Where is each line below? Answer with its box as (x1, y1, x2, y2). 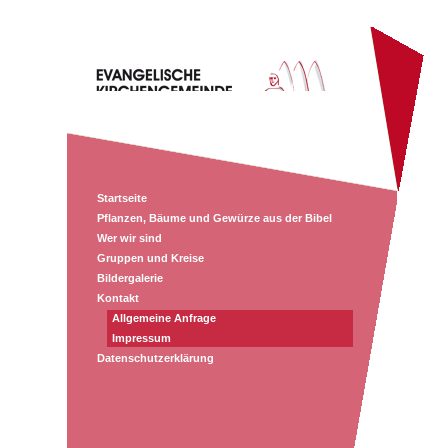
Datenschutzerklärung (97, 352, 214, 364)
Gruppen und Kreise (97, 252, 204, 264)
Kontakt (97, 292, 139, 304)
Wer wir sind (97, 232, 162, 244)
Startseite (97, 192, 147, 204)
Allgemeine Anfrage (112, 312, 216, 324)
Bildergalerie (97, 272, 163, 284)
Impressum (112, 332, 171, 344)
